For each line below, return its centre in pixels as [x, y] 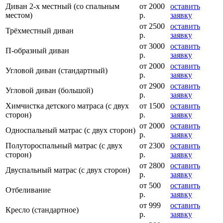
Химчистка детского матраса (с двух [67, 106]
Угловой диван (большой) [49, 91]
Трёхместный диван [40, 31]
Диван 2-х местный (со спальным [62, 6]
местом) [19, 15]
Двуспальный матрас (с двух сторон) [68, 170]
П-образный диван [37, 51]
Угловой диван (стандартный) [56, 71]
